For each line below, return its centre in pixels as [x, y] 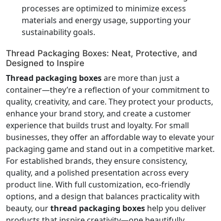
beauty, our [28, 208]
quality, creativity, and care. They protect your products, [110, 101]
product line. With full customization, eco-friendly [98, 184]
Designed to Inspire [45, 63]
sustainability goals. [58, 32]
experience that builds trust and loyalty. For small [97, 125]
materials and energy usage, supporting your [106, 20]
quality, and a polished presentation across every [97, 172]
